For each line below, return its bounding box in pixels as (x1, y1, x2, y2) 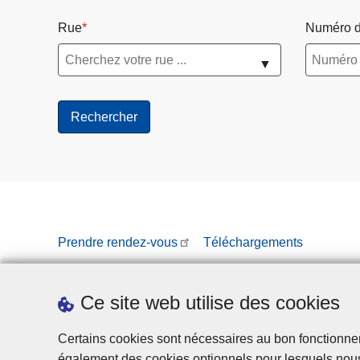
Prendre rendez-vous (58, 235, 178, 250)
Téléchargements (203, 235, 304, 250)
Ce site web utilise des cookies (80, 292, 340, 313)
